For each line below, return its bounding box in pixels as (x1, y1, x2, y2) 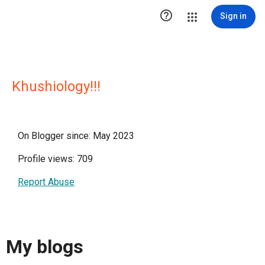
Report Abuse (18, 176, 75, 188)
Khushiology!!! (12, 78, 101, 95)
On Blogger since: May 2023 (18, 130, 134, 141)
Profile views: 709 (18, 153, 93, 164)
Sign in (220, 11, 247, 21)
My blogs (6, 235, 83, 258)
